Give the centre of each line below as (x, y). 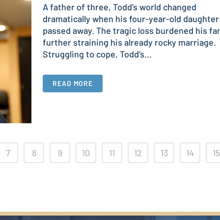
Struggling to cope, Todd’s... (97, 54)
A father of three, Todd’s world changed (120, 7)
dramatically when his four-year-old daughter (131, 18)
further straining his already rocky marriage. (129, 42)
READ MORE (73, 83)
